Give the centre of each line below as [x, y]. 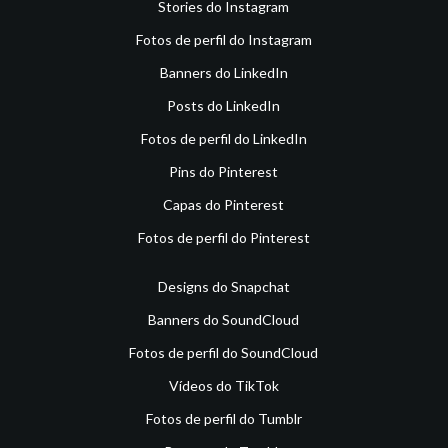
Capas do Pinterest [224, 204]
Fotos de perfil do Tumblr [223, 418]
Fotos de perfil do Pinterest [223, 237]
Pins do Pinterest [224, 171]
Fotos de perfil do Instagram [223, 39]
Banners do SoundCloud [224, 319]
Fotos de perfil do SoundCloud [224, 352]
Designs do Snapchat [223, 286]
